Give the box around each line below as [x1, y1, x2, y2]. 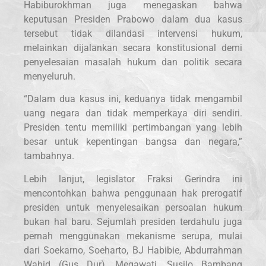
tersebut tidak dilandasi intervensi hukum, [24, 27, 242, 39]
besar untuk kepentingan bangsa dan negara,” [24, 136, 242, 148]
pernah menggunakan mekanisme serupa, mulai [24, 230, 242, 242]
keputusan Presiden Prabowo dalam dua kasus [24, 13, 242, 25]
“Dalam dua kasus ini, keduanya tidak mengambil [24, 93, 242, 105]
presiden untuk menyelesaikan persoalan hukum [24, 201, 242, 213]
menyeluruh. [24, 70, 75, 82]
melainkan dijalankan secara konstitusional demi [24, 42, 242, 53]
